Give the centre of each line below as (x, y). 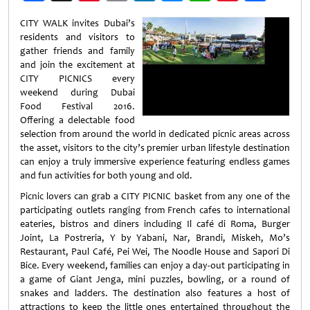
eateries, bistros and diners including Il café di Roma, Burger (155, 224)
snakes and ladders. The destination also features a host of (155, 293)
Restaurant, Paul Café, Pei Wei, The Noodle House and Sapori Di (155, 252)
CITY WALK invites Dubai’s (77, 23)
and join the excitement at (77, 65)
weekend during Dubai (77, 92)
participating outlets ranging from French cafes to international (155, 210)
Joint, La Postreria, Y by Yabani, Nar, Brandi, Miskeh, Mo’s (155, 238)
